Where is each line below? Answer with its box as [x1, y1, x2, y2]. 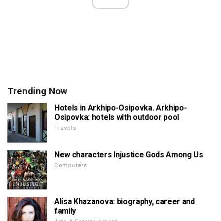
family [54, 206, 76, 216]
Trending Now [7, 85, 67, 97]
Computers [54, 162, 88, 169]
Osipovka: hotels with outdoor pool [54, 112, 180, 122]
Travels [54, 124, 76, 131]
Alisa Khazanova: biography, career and [54, 196, 195, 206]
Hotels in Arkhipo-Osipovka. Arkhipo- [54, 103, 187, 112]
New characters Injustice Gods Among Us [54, 149, 203, 159]
